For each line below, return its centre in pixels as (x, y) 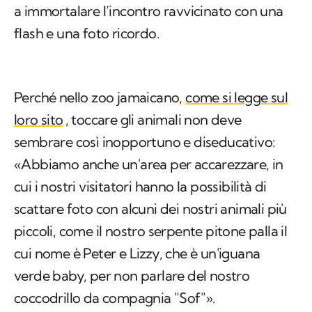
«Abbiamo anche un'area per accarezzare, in (149, 164)
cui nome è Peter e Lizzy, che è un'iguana (137, 253)
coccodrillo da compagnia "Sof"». (115, 298)
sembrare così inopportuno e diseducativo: (145, 142)
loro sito (39, 120)
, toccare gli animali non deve (153, 120)
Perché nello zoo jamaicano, (100, 97)
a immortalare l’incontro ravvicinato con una (149, 11)
